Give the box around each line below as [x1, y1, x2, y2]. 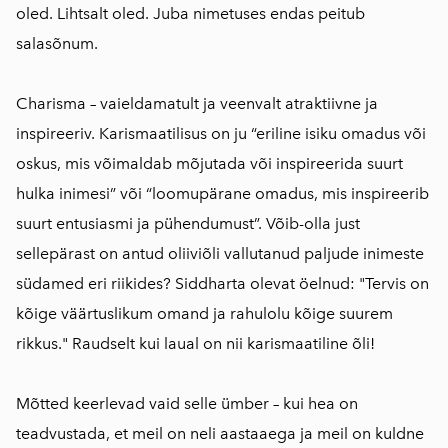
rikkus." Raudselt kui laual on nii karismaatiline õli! [16, 334, 375, 354]
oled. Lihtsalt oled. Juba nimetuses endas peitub [16, 4, 365, 24]
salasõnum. [16, 34, 98, 54]
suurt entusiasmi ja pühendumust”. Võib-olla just [16, 214, 360, 234]
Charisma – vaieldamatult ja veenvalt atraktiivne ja [16, 94, 378, 114]
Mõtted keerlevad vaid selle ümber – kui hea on [16, 394, 358, 414]
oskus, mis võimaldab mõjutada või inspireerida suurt [16, 154, 403, 174]
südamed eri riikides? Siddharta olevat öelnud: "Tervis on [16, 274, 429, 294]
